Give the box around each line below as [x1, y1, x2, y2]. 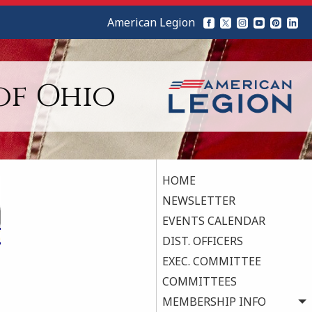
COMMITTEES [162, 274, 237, 290]
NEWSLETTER [162, 193, 235, 209]
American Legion [107, 15, 195, 31]
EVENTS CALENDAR [162, 213, 265, 229]
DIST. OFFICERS [162, 233, 243, 249]
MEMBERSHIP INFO [162, 294, 266, 310]
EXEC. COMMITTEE [162, 253, 261, 270]
